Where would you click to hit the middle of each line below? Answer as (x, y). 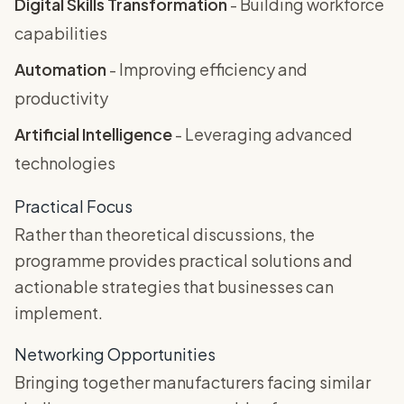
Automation (60, 69)
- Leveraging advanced (262, 134)
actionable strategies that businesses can (174, 287)
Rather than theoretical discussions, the (165, 234)
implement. (59, 313)
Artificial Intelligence (93, 134)
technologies (65, 163)
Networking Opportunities (115, 354)
